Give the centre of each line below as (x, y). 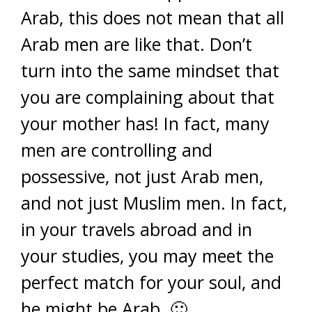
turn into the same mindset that (150, 70)
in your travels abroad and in (136, 229)
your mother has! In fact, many (145, 123)
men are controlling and (117, 149)
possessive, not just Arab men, (142, 176)
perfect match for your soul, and (151, 282)
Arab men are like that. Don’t (136, 44)
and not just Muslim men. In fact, (154, 202)
